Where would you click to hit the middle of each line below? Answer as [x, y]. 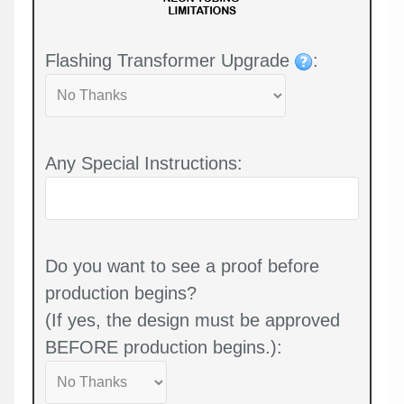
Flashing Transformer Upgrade [170, 60]
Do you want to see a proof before [182, 266]
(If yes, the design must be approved [193, 320]
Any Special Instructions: [144, 163]
